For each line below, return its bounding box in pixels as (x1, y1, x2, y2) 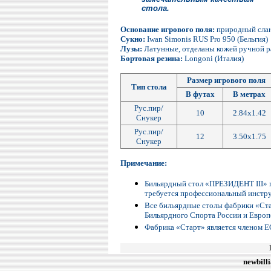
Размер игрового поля (187, 76, 266, 85)
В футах (185, 90, 215, 99)
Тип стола (131, 82, 167, 91)
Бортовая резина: (120, 54, 183, 63)
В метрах (233, 90, 266, 99)
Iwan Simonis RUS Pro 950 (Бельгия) (145, 34, 268, 44)
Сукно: (120, 34, 145, 44)
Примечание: (120, 158, 167, 168)
